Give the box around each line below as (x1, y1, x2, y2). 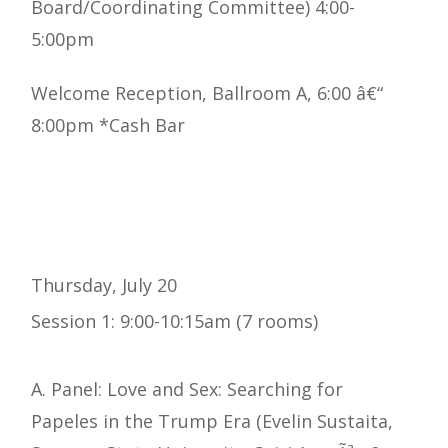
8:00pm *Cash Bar (31, 113, 185, 138)
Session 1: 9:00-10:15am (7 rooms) (31, 309, 318, 334)
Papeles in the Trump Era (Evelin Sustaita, (31, 409, 393, 434)
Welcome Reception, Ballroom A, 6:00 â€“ (31, 81, 383, 106)
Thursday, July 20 (31, 273, 177, 298)
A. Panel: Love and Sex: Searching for (31, 377, 343, 402)
